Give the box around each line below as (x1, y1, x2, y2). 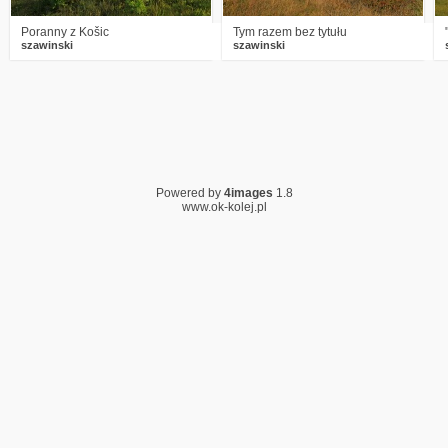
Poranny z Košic (21, 25, 109, 39)
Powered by (155, 186, 224, 200)
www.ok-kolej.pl (181, 200, 267, 214)
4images (223, 186, 273, 200)
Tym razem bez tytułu (233, 25, 347, 39)
